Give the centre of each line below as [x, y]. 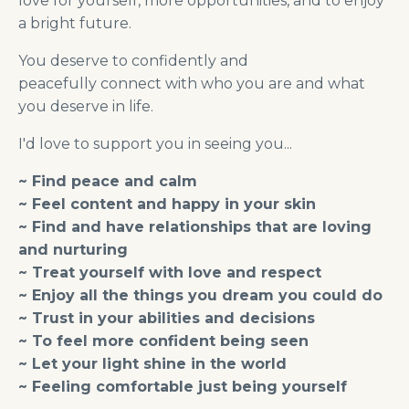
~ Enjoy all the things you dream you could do [200, 296]
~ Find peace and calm [110, 182]
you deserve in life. [86, 107]
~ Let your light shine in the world [152, 364]
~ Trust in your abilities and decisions [167, 319]
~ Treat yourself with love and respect [170, 273]
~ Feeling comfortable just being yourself [183, 387]
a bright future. [75, 24]
